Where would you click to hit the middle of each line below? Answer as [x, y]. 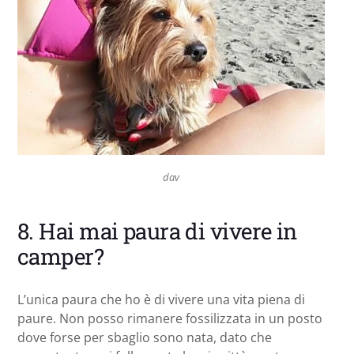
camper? [61, 256]
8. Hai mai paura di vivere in [157, 231]
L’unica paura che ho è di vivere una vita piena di [161, 299]
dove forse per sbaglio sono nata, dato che [145, 337]
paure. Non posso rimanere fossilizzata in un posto [170, 318]
